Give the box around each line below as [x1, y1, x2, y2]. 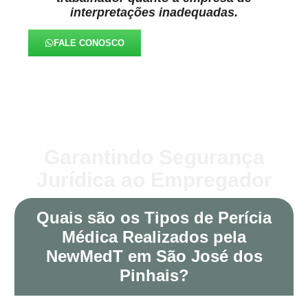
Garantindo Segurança [43, 146, 265, 169]
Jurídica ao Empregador [36, 168, 272, 192]
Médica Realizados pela [62, 228, 246, 247]
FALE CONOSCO [54, 38, 125, 49]
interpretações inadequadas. [70, 5, 238, 19]
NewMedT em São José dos [45, 247, 263, 266]
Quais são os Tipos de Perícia [36, 208, 272, 228]
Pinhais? [119, 266, 189, 285]
